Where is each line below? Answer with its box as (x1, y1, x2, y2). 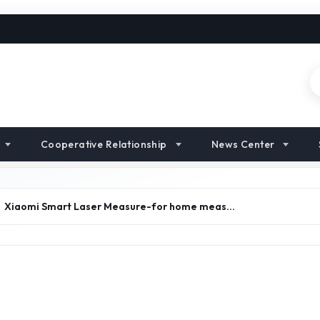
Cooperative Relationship (40, 138, 167, 151)
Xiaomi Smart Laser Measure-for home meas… (4, 200, 235, 213)
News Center (211, 138, 275, 151)
